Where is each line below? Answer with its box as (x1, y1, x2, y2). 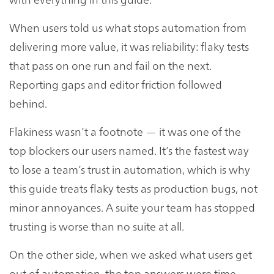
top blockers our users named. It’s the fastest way (9, 142, 249, 158)
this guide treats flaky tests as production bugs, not (9, 180, 257, 196)
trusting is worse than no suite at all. (9, 218, 184, 234)
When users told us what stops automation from (9, 19, 246, 35)
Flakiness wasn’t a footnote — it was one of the (9, 123, 241, 139)
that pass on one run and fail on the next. (9, 57, 212, 73)
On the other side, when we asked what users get (9, 246, 252, 262)
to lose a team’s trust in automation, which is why (9, 161, 250, 177)
